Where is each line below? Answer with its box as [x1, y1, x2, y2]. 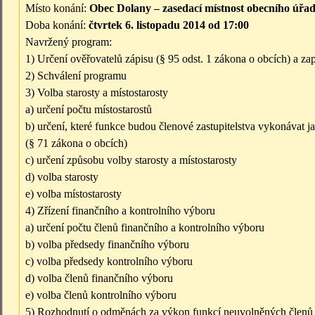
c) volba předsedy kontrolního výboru [25, 255, 193, 268]
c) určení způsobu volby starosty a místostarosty [25, 154, 237, 167]
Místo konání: [25, 2, 89, 15]
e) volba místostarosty [25, 188, 122, 200]
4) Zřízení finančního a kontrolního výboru [25, 205, 215, 217]
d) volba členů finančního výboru [25, 272, 173, 285]
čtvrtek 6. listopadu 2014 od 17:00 [86, 19, 249, 32]
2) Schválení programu [25, 70, 127, 82]
